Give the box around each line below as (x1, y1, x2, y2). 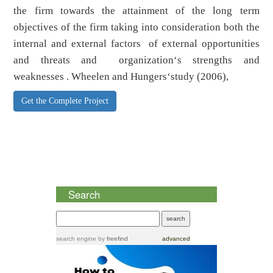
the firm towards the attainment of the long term (13, 5, 260, 17)
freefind (106, 235, 128, 242)
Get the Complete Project (21, 96, 109, 106)
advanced (161, 235, 190, 242)
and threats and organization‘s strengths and (13, 54, 260, 66)
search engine (55, 235, 96, 242)
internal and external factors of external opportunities (13, 38, 260, 50)
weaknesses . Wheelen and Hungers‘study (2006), (13, 71, 229, 83)
